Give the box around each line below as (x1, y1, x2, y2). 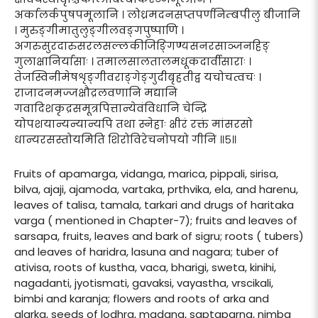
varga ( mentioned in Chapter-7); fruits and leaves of (14, 212, 297, 228)
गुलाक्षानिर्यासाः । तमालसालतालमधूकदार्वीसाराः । (14, 53, 251, 69)
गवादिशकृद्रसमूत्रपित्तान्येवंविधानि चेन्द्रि (14, 100, 207, 116)
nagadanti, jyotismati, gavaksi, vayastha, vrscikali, (14, 275, 273, 290)
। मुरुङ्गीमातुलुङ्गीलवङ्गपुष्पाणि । (14, 22, 184, 38)
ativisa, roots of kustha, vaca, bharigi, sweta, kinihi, (14, 259, 276, 275)
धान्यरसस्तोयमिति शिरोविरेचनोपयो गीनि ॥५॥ (14, 131, 236, 147)
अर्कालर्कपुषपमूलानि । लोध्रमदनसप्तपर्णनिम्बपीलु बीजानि (14, 6, 300, 22)
